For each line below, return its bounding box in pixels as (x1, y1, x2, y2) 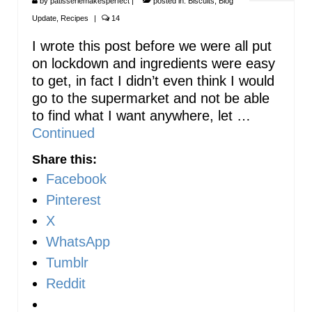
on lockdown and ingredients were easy (32, 56, 275, 72)
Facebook (46, 171, 107, 187)
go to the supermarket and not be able (32, 91, 270, 107)
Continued (32, 125, 95, 141)
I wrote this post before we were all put (32, 38, 272, 54)
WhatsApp (46, 234, 110, 250)
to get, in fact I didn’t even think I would (32, 73, 274, 89)
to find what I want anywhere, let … (32, 108, 251, 124)
